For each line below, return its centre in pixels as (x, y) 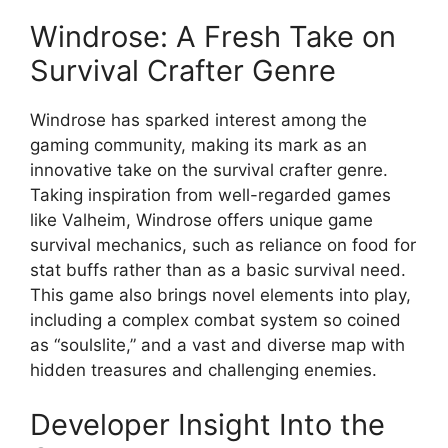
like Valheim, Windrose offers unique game (201, 219)
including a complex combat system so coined (215, 319)
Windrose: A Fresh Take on (213, 36)
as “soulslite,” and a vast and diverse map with (217, 344)
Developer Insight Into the (207, 424)
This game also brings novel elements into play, (220, 294)
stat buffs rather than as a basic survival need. (218, 269)
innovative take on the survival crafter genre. (209, 169)
